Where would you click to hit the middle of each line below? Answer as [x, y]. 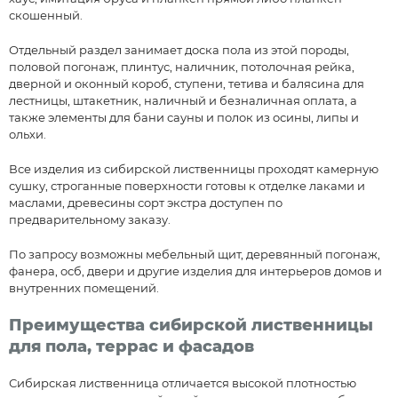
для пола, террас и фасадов [131, 346]
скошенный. [46, 15]
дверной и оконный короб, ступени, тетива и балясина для [187, 84]
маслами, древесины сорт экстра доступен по [146, 203]
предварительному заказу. [90, 219]
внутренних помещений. [84, 288]
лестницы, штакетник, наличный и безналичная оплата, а [183, 100]
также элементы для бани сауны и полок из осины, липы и [184, 117]
